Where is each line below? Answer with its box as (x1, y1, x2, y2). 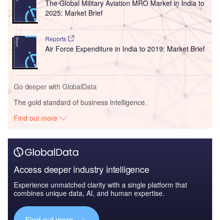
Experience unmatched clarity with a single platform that (14, 180, 187, 190)
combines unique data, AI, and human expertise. (14, 188, 165, 198)
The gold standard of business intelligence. (14, 97, 147, 108)
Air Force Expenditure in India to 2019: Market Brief (45, 44, 205, 54)
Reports (45, 34, 68, 43)
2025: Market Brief (45, 8, 103, 18)
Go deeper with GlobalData (14, 82, 97, 92)
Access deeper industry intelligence (14, 163, 149, 176)
